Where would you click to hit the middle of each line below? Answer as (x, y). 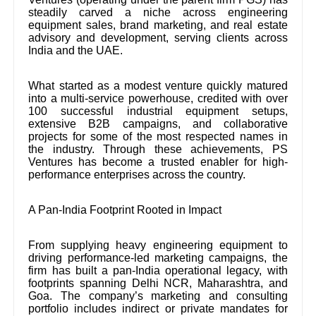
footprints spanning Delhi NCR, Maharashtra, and (158, 283)
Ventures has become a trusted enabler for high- (158, 162)
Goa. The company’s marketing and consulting (158, 296)
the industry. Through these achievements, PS (158, 149)
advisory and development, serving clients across (158, 37)
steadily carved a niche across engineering (158, 12)
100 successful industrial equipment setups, (158, 111)
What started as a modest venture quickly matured (158, 85)
